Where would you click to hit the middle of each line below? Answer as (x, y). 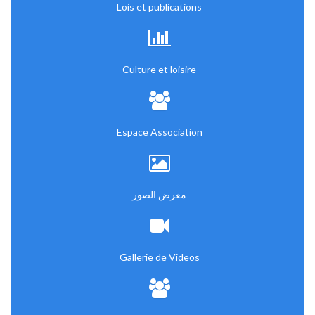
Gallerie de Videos (159, 257)
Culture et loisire (159, 69)
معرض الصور (159, 194)
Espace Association (159, 132)
